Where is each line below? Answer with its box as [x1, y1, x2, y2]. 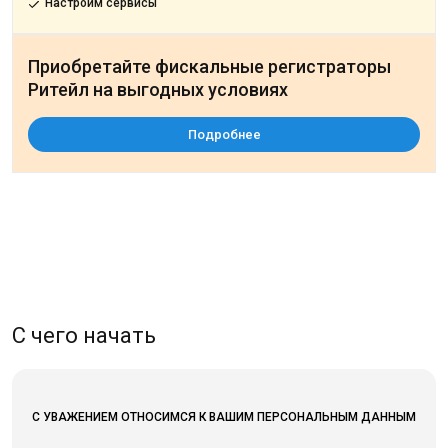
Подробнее [187, 127, 261, 142]
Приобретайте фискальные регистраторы [28, 56, 391, 77]
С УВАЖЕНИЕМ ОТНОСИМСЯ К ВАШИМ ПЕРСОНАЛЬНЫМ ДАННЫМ [32, 410, 416, 424]
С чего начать [12, 323, 156, 348]
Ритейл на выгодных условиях [28, 79, 288, 100]
